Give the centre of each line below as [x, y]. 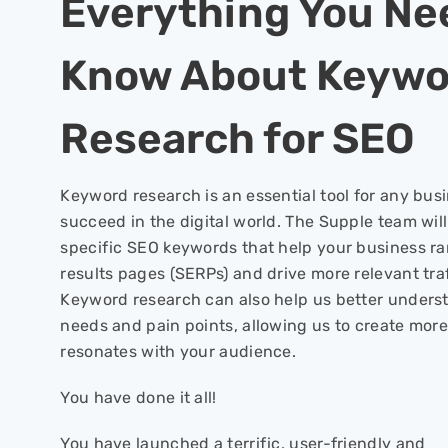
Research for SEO [238, 139]
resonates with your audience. [178, 351]
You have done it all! [138, 397]
